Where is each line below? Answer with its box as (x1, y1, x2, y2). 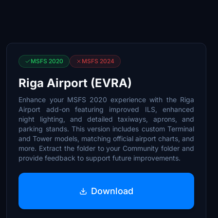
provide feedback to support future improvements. (18, 154, 181, 162)
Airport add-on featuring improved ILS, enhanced (18, 105, 194, 113)
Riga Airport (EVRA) (18, 76, 132, 90)
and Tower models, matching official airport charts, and (18, 134, 194, 143)
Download (91, 185, 134, 196)
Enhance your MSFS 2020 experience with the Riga (18, 95, 194, 104)
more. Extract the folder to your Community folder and (18, 144, 194, 152)
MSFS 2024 (82, 57, 115, 65)
